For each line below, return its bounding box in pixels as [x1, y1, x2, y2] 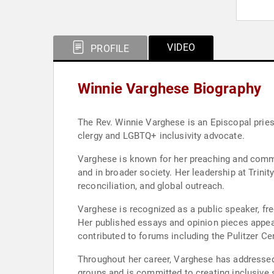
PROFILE [88, 43, 130, 54]
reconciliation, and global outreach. [78, 180, 225, 191]
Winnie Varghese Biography [78, 80, 261, 97]
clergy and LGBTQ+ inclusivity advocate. [78, 130, 245, 141]
